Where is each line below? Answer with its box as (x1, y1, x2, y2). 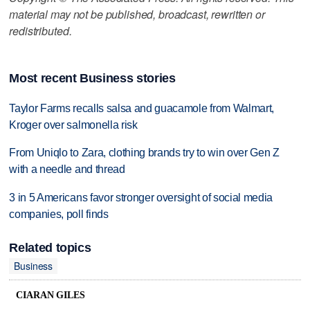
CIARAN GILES (16, 290, 85, 301)
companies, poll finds (9, 208, 109, 221)
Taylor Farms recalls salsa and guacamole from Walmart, (9, 102, 275, 114)
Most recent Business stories (9, 71, 176, 85)
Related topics (9, 240, 91, 255)
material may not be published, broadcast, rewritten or (9, 6, 265, 22)
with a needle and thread (9, 163, 125, 176)
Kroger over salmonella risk (9, 118, 138, 131)
